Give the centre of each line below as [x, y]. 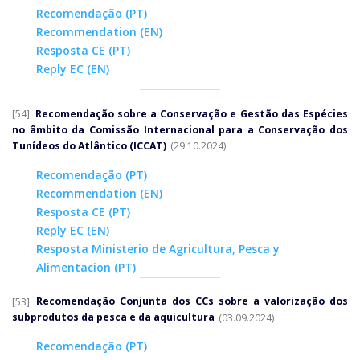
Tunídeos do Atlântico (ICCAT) [90, 146]
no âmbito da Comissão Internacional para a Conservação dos [180, 130]
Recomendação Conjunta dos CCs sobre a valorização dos [192, 301]
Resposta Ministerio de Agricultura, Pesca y [158, 248]
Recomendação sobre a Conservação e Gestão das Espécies [192, 114]
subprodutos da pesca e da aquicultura [115, 317]
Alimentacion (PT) [86, 267]
